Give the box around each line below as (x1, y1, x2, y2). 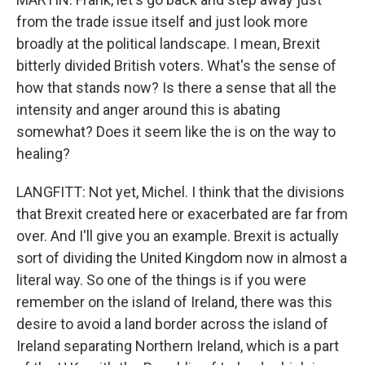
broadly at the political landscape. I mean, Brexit (16, 35, 320, 52)
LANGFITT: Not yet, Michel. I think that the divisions (16, 183, 345, 200)
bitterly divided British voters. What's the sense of (16, 57, 336, 74)
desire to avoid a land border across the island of (16, 315, 328, 332)
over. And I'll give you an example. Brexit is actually (16, 227, 339, 244)
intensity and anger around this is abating (16, 101, 280, 118)
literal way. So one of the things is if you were (16, 271, 306, 288)
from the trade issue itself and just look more (16, 13, 308, 30)
